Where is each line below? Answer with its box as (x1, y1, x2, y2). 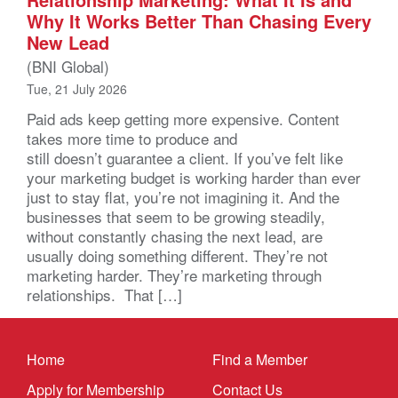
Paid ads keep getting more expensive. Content (27, 107, 339, 130)
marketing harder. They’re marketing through (27, 263, 322, 286)
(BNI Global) (27, 54, 109, 77)
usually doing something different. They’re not (27, 243, 328, 267)
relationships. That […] (27, 283, 182, 306)
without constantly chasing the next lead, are (27, 224, 322, 247)
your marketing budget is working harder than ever (27, 165, 361, 188)
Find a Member (212, 348, 307, 370)
